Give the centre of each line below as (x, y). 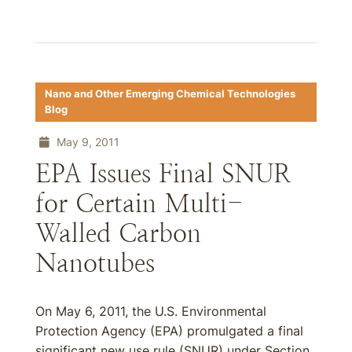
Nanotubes (95, 263)
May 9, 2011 (86, 142)
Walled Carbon (118, 233)
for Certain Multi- (139, 203)
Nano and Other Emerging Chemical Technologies (170, 94)
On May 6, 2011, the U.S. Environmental (151, 311)
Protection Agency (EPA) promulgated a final (169, 331)
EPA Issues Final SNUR (163, 174)
